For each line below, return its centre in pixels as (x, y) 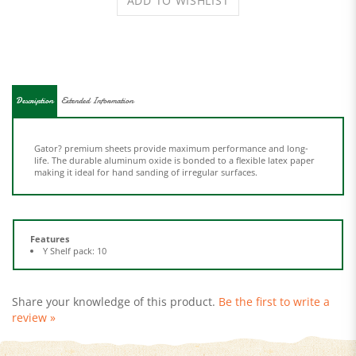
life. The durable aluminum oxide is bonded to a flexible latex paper (174, 140)
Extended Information (97, 81)
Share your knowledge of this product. (115, 282)
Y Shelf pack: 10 (75, 231)
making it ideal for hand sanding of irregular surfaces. (146, 152)
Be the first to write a (274, 282)
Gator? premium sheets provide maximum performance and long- (171, 128)
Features (50, 219)
